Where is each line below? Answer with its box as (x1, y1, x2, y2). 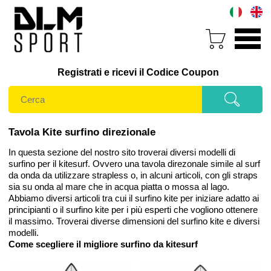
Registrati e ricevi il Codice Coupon (57, 67, 219, 78)
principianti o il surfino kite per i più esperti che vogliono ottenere (8, 204, 258, 215)
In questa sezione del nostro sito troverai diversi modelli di (8, 147, 235, 158)
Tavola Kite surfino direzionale (8, 126, 155, 139)
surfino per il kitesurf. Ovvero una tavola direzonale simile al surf (8, 158, 260, 169)
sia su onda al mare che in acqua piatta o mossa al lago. (8, 181, 232, 192)
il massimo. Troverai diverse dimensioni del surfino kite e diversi (8, 216, 260, 227)
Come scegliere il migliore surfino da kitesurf (8, 239, 198, 250)
